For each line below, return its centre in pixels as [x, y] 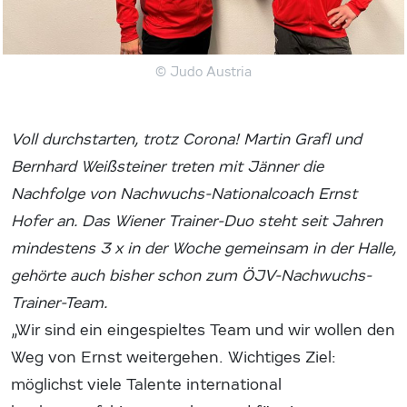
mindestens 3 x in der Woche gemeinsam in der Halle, [203, 248]
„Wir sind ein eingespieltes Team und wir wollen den [203, 330]
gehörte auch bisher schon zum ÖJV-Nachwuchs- [191, 275]
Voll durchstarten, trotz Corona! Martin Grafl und [186, 139]
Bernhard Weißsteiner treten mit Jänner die [167, 166]
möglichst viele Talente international [146, 384]
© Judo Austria [203, 71]
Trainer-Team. [60, 303]
